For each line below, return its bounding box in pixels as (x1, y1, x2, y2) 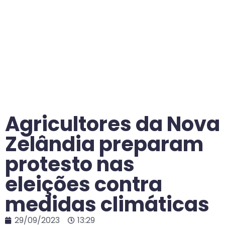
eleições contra (5, 170, 162, 198)
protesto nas (5, 150, 135, 178)
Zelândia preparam (5, 130, 203, 158)
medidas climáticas (5, 190, 209, 218)
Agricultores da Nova (5, 109, 220, 138)
